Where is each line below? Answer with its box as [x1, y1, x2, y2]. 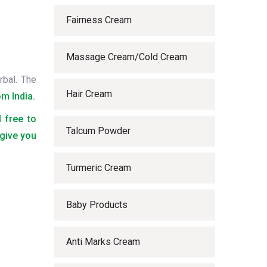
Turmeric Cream [66, 162, 131, 173]
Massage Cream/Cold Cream [66, 51, 187, 63]
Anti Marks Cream [66, 236, 140, 247]
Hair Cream [66, 88, 112, 100]
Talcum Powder [66, 125, 131, 136]
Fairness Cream [66, 14, 132, 26]
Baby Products [66, 199, 128, 210]
